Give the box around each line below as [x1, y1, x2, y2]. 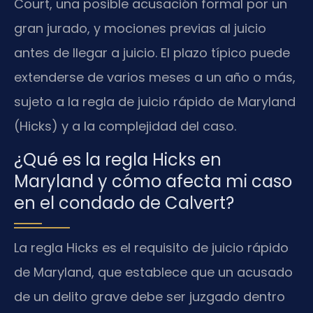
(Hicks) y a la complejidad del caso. [14, 117, 236, 136]
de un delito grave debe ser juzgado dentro [14, 287, 285, 305]
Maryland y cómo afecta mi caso [14, 169, 292, 193]
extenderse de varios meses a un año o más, [14, 68, 296, 87]
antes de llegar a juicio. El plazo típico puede [14, 44, 290, 62]
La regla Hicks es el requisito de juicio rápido [14, 238, 289, 256]
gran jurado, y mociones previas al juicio [14, 20, 266, 38]
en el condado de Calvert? [14, 191, 234, 214]
